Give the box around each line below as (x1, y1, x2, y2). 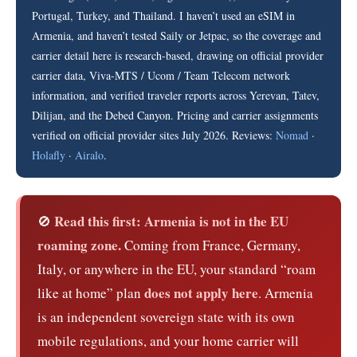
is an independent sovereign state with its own (37, 307, 295, 326)
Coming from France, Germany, (121, 235, 300, 254)
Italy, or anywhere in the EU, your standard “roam (37, 259, 316, 278)
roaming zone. (37, 234, 121, 255)
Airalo (75, 147, 104, 163)
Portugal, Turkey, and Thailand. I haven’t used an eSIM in (32, 7, 295, 23)
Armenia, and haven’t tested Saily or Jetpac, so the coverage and (32, 27, 321, 43)
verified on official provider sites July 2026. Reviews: (32, 127, 276, 143)
